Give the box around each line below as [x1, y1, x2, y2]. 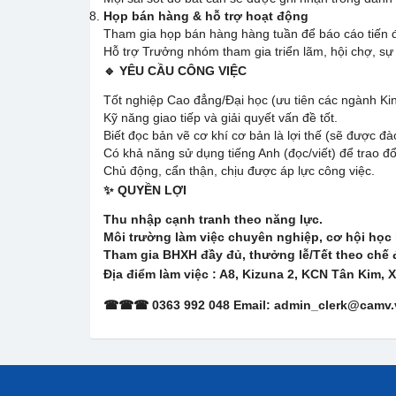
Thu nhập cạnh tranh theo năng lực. [103, 212, 323, 226]
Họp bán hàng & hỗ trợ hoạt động [103, 9, 308, 23]
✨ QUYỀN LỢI [103, 183, 187, 197]
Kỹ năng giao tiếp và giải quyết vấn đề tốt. [103, 110, 338, 125]
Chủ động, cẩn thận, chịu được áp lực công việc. [103, 164, 375, 178]
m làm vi [145, 267, 194, 281]
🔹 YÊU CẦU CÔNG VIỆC [103, 64, 247, 78]
